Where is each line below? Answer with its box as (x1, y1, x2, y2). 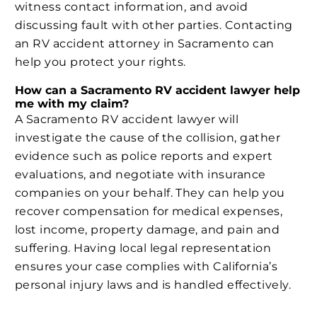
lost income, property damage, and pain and (15, 223, 280, 237)
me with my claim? (15, 97, 129, 111)
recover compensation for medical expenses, (15, 204, 283, 219)
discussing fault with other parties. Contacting (15, 18, 293, 32)
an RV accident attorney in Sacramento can (15, 36, 275, 50)
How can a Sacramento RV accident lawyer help (15, 83, 300, 98)
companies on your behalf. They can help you (15, 186, 285, 200)
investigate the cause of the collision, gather (15, 131, 281, 145)
